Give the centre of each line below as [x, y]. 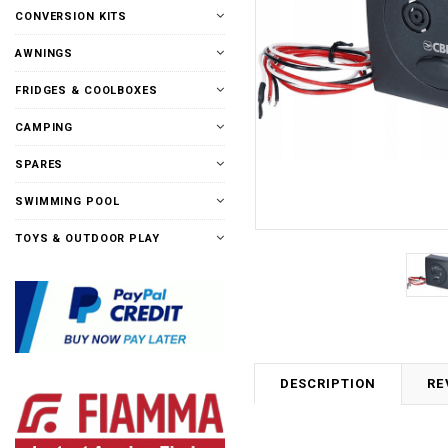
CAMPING [44, 127]
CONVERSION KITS [71, 16]
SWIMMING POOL [67, 201]
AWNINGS [44, 53]
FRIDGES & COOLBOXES [86, 90]
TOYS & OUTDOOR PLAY [87, 238]
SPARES [39, 164]
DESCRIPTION [328, 383]
